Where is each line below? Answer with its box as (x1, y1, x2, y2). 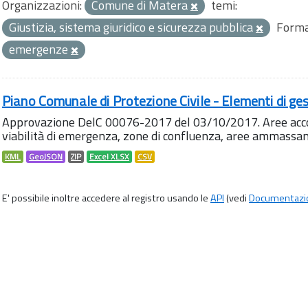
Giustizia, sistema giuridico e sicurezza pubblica (9, 18, 256, 36)
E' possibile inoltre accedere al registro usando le (2, 190, 210, 206)
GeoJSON (29, 151, 63, 163)
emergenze (9, 40, 71, 58)
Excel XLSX (89, 151, 129, 163)
